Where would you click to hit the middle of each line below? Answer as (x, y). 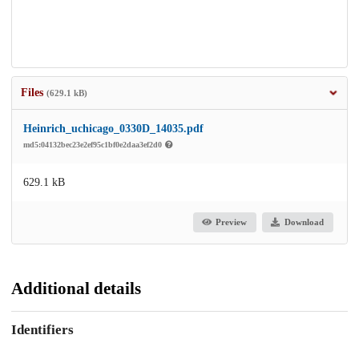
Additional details (76, 288)
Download (304, 222)
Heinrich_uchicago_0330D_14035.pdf (113, 128)
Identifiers (42, 330)
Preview (232, 222)
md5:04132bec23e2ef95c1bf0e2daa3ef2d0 (94, 144)
